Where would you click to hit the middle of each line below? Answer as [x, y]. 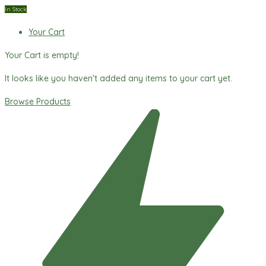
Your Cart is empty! [42, 56]
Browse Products [38, 102]
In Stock [16, 9]
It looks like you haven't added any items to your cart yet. [118, 79]
